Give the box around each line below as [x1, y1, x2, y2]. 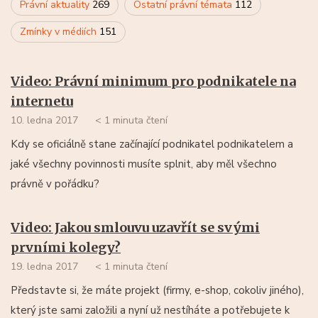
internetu [11, 92, 73, 109]
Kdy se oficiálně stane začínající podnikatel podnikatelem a [11, 136, 293, 151]
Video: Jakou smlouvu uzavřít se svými [11, 219, 260, 236]
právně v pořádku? [11, 176, 99, 191]
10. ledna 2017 [11, 113, 78, 127]
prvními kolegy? [11, 238, 121, 256]
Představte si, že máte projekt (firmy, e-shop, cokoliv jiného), [11, 283, 304, 297]
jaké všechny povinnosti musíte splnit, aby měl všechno [11, 156, 277, 171]
